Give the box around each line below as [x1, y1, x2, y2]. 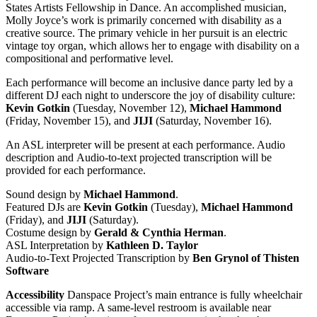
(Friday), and [6, 214, 67, 226]
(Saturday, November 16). [156, 115, 272, 127]
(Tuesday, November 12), [70, 102, 190, 115]
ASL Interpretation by [6, 239, 106, 252]
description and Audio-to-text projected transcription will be [6, 151, 272, 164]
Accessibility [6, 289, 64, 301]
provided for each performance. [6, 164, 146, 177]
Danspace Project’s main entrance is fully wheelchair [64, 289, 302, 301]
